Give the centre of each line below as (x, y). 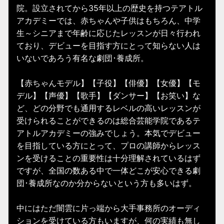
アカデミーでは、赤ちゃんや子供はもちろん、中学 (108, 21)
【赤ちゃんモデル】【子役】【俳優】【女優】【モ (108, 83)
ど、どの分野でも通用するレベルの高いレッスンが (108, 108)
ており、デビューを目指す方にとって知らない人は (108, 46)
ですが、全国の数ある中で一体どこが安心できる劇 (108, 171)
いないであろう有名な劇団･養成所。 (82, 58)
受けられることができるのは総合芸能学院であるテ (108, 121)
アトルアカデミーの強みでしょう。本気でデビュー (108, 133)
